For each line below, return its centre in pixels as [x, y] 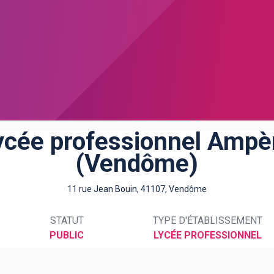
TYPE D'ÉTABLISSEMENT [207, 220]
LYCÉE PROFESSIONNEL [207, 235]
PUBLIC [67, 235]
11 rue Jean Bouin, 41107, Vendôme [137, 189]
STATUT [67, 220]
